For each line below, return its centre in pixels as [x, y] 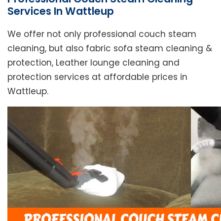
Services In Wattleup [61, 11]
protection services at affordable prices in [97, 77]
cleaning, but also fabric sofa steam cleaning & [110, 49]
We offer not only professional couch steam [102, 34]
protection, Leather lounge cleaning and [93, 63]
